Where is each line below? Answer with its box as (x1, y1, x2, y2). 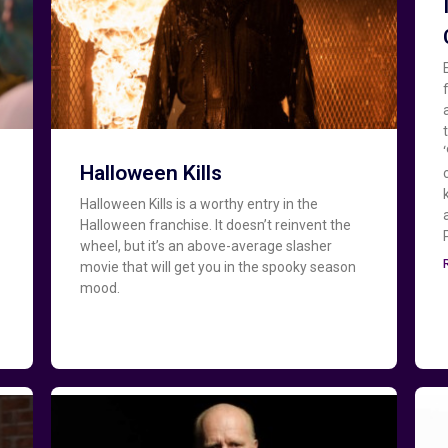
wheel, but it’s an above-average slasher (79, 237, 332, 254)
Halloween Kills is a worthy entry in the (79, 195, 318, 212)
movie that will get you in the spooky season (79, 258, 356, 275)
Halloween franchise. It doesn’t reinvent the (79, 216, 351, 233)
